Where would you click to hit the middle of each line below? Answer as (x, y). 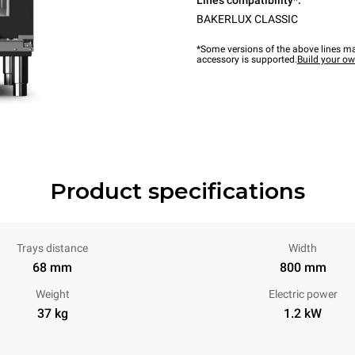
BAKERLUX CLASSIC (247, 19)
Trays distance (52, 248)
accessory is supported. (247, 59)
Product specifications (177, 191)
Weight (52, 294)
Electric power (303, 294)
